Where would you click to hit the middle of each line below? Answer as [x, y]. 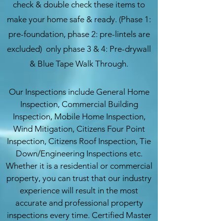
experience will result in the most [79, 190]
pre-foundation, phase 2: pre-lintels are [79, 34]
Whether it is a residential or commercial [79, 166]
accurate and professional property [79, 203]
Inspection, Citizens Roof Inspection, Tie [79, 141]
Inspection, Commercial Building [79, 104]
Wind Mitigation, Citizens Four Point [79, 129]
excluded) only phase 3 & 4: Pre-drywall [79, 49]
